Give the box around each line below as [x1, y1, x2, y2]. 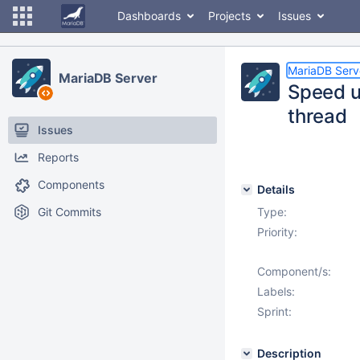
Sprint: [257, 305, 292, 318]
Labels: [257, 284, 295, 298]
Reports [38, 150, 79, 164]
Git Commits [38, 205, 101, 219]
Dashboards [117, 9, 181, 22]
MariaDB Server [59, 70, 157, 86]
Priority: [257, 225, 297, 239]
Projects [208, 9, 251, 22]
